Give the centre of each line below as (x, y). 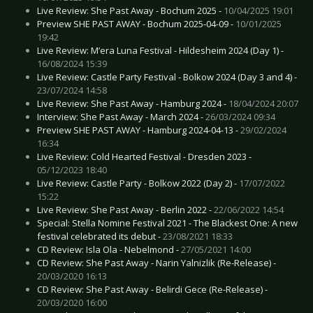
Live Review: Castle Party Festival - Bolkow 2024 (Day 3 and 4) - (167, 77)
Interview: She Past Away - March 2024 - (121, 116)
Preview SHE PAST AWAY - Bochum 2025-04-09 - (136, 23)
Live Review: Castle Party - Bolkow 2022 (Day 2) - (138, 183)
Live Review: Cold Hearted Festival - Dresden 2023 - (144, 156)
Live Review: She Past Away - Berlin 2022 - (125, 209)
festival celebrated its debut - (100, 236)
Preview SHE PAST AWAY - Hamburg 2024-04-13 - (139, 130)
